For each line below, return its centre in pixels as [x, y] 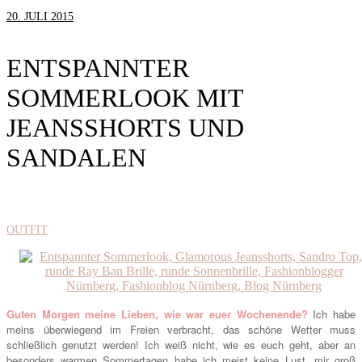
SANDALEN [76, 158]
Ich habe [332, 314]
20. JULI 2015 [40, 16]
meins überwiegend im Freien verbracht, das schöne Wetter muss [181, 330]
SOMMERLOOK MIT [125, 98]
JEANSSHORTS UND [125, 128]
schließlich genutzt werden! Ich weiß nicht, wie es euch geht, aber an [181, 345]
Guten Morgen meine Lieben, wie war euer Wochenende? [157, 314]
